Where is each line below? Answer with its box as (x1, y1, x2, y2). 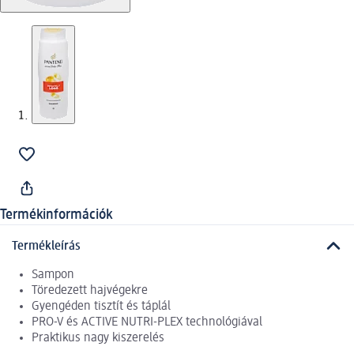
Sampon (32, 268, 74, 281)
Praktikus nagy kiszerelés (32, 331, 164, 345)
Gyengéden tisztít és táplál (32, 299, 171, 313)
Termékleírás (12, 239, 81, 253)
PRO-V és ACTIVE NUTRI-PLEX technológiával (32, 315, 262, 329)
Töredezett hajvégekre (32, 284, 148, 297)
